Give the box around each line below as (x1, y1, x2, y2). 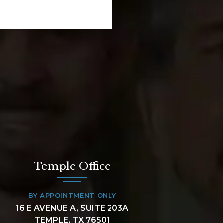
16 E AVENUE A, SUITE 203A (16, 203, 129, 213)
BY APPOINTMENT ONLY (28, 191, 116, 199)
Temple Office (34, 159, 111, 173)
